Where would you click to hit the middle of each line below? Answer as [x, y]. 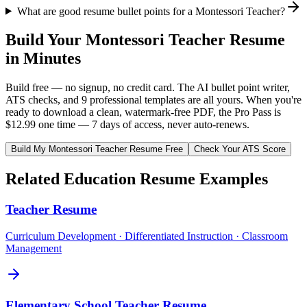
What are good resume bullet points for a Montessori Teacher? [151, 11]
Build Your [46, 40]
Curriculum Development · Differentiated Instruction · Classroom [147, 236]
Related [35, 179]
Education [100, 179]
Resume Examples [202, 179]
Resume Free [155, 149]
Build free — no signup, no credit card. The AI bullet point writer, [148, 88]
